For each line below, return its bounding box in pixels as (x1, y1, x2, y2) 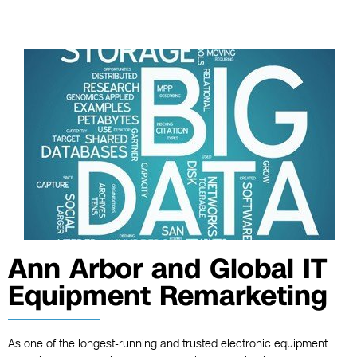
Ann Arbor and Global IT (8, 250, 327, 288)
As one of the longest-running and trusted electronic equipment (8, 336, 328, 352)
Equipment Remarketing (8, 277, 328, 316)
